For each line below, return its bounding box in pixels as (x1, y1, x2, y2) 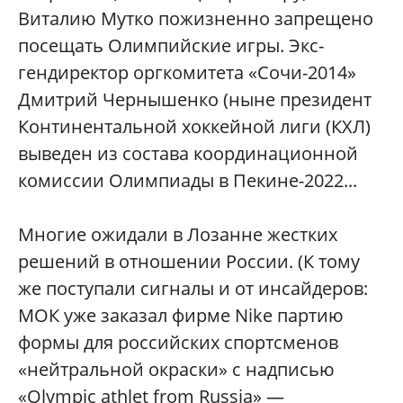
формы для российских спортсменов (18, 330, 338, 355)
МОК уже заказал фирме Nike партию (18, 303, 344, 328)
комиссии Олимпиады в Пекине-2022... (18, 168, 357, 193)
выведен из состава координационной (18, 141, 358, 166)
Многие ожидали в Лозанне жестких (18, 222, 337, 247)
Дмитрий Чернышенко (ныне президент (18, 87, 372, 112)
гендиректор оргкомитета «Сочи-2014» (18, 60, 356, 85)
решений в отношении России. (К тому (18, 249, 360, 274)
